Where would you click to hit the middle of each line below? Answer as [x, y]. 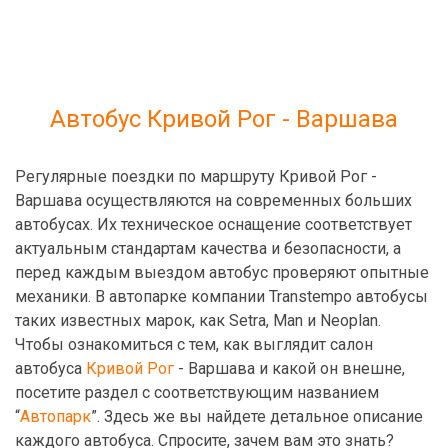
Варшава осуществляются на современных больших [213, 200]
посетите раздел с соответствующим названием [197, 392]
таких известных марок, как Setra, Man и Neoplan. [198, 320]
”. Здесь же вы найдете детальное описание [257, 416]
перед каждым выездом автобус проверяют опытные [222, 272]
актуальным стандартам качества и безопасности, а [208, 248]
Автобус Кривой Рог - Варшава [224, 119]
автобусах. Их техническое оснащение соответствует [213, 224]
